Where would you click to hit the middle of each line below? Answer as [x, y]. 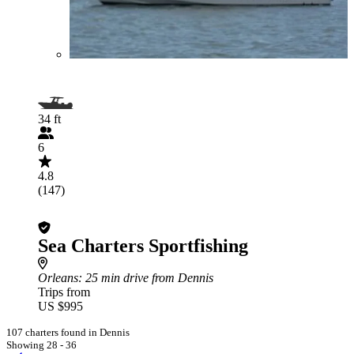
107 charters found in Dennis [68, 332]
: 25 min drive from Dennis [146, 278]
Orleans [58, 278]
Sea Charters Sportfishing [143, 246]
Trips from [64, 292]
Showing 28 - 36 [41, 345]
